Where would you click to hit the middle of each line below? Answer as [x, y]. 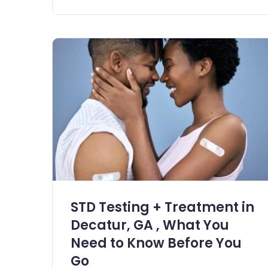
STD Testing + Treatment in [162, 208]
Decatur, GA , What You [150, 226]
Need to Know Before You [156, 243]
